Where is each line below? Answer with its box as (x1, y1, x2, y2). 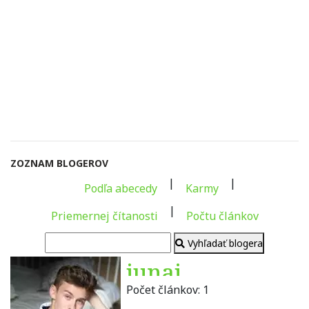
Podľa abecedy (84, 181, 157, 197)
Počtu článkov (186, 208, 259, 224)
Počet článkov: (126, 282, 203, 298)
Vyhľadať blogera (188, 237, 263, 250)
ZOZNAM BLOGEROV (10, 157, 108, 170)
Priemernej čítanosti (50, 208, 158, 224)
